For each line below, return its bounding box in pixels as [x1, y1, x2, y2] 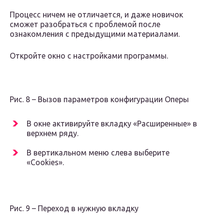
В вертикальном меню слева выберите [27, 148, 170, 157]
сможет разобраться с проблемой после [10, 20, 160, 29]
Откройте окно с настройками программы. [10, 51, 168, 61]
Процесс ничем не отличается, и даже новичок [10, 10, 183, 19]
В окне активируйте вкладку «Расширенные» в [27, 119, 197, 128]
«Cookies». [27, 158, 64, 167]
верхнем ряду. [27, 129, 78, 138]
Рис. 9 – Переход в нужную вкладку [10, 204, 139, 213]
